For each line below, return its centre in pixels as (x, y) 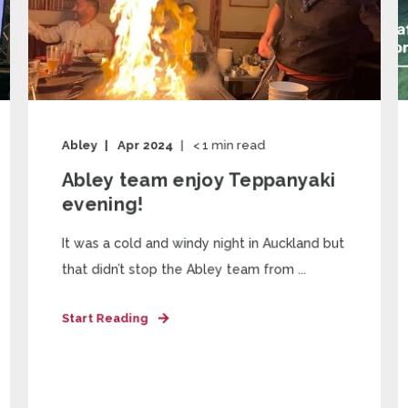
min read (238, 145)
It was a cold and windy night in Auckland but (203, 243)
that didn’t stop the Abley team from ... (184, 269)
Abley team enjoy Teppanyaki (198, 180)
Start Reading (105, 318)
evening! (102, 204)
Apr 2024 (145, 145)
